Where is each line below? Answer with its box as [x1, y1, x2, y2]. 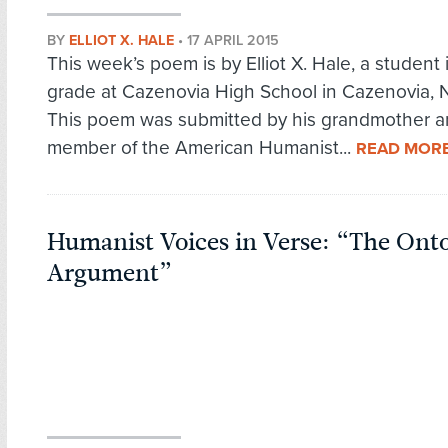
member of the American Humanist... [47, 136, 356, 160]
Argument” [47, 256, 172, 291]
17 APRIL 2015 [187, 32, 279, 50]
